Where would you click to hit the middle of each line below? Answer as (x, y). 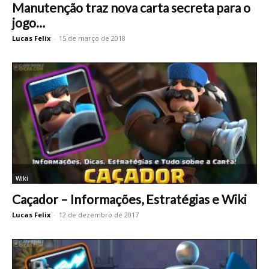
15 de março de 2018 (92, 38)
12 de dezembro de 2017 (99, 214)
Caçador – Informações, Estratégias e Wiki (129, 199)
